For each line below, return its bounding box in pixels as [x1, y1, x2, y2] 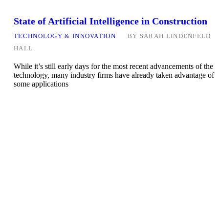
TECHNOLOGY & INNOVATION [14, 32, 116, 40]
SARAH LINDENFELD [139, 32, 211, 40]
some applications [14, 80, 68, 88]
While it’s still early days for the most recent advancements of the [14, 62, 213, 71]
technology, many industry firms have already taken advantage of [14, 71, 214, 80]
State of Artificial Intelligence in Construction [14, 16, 207, 27]
